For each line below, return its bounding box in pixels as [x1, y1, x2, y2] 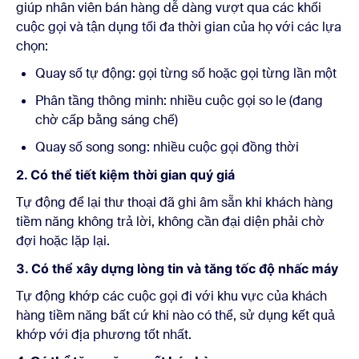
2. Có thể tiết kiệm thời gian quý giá [16, 166, 235, 183]
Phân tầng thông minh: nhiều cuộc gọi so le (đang [35, 91, 323, 109]
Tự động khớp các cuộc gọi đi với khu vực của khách [16, 287, 327, 305]
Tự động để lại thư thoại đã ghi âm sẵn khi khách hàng [16, 193, 333, 211]
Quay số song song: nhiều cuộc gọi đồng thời [35, 138, 299, 155]
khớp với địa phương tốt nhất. [16, 325, 192, 343]
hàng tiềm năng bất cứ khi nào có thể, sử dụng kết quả [16, 306, 335, 324]
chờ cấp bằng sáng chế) [35, 111, 178, 128]
